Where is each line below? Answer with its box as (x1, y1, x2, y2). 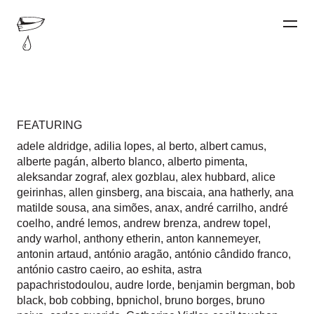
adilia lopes (94, 140, 151, 152)
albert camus (200, 140, 264, 152)
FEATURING (17, 119, 82, 131)
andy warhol (17, 233, 78, 245)
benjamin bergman (177, 279, 271, 291)
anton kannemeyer (166, 233, 258, 245)
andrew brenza (123, 217, 198, 229)
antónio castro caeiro (17, 264, 121, 275)
